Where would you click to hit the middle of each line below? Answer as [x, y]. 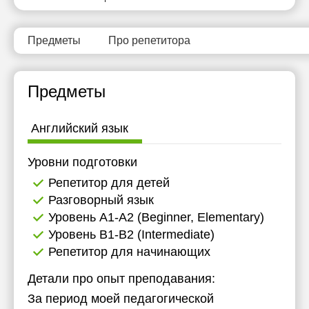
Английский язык [80, 128]
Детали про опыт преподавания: [121, 279]
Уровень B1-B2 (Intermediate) [131, 235]
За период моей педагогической [121, 299]
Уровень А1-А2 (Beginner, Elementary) [156, 217]
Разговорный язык [101, 200]
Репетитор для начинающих [129, 252]
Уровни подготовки [82, 162]
